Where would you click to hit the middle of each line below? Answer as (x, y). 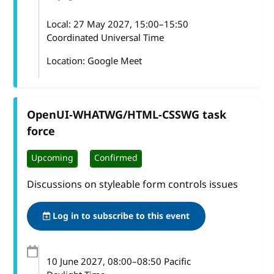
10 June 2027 (75, 261)
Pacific (176, 261)
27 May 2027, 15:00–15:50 (131, 24)
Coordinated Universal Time (106, 38)
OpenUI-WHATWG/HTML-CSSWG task (127, 115)
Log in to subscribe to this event (120, 216)
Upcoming (53, 158)
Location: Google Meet (94, 61)
